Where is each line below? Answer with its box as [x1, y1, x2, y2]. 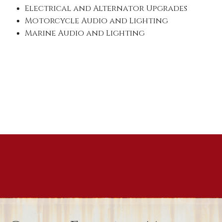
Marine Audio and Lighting [25, 28, 145, 39]
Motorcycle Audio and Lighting [25, 15, 168, 27]
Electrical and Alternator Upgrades [25, 3, 188, 14]
